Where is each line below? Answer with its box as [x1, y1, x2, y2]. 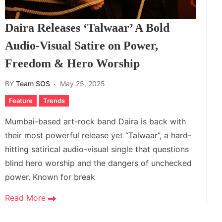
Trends [43, 97, 65, 105]
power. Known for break [5, 172, 95, 182]
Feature [9, 97, 33, 105]
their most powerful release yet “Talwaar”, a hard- [5, 130, 191, 140]
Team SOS [16, 79, 50, 88]
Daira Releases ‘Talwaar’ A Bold [5, 21, 169, 34]
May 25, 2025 [60, 79, 105, 88]
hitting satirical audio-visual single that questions [5, 144, 189, 154]
